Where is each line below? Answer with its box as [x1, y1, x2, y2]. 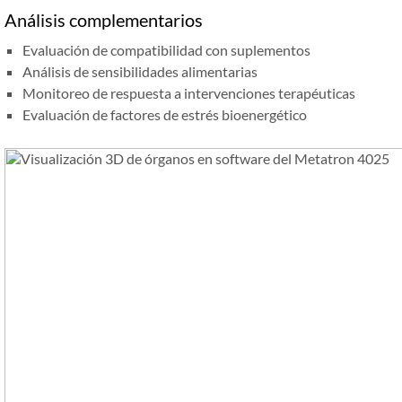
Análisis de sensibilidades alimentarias [22, 63, 258, 81]
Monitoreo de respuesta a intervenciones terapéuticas [22, 84, 355, 102]
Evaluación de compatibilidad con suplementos [22, 41, 310, 59]
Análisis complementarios [4, 9, 203, 31]
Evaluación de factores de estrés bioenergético [22, 106, 307, 124]
